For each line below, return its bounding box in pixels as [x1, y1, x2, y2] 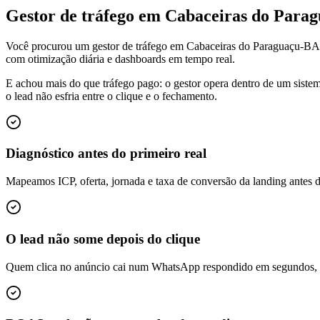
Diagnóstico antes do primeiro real [6, 146, 206, 161]
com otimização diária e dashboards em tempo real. [6, 52, 235, 65]
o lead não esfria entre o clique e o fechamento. [6, 89, 217, 102]
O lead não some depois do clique [6, 231, 200, 246]
